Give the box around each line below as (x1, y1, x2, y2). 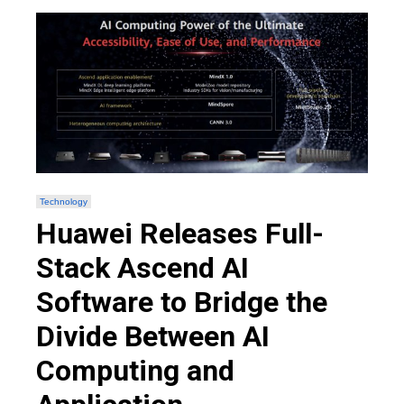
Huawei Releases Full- (36, 216, 324, 251)
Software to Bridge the (36, 284, 327, 319)
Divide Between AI (36, 318, 270, 353)
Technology (40, 196, 87, 207)
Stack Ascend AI (36, 250, 249, 285)
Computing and (36, 353, 234, 388)
